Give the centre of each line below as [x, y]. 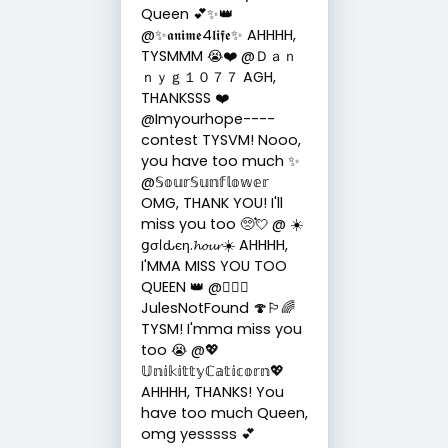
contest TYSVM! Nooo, [220, 139]
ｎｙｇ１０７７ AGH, [208, 76]
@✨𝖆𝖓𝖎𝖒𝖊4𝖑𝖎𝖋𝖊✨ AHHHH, [218, 34]
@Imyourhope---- [207, 118]
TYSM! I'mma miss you [221, 328]
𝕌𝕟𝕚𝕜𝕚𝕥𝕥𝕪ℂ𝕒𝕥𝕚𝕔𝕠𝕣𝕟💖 [212, 370]
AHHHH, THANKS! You [212, 391]
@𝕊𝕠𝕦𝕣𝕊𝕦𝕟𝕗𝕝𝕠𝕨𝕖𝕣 [204, 181]
